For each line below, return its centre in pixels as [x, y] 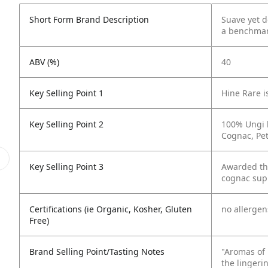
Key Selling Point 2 [66, 124]
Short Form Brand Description [89, 19]
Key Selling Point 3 [66, 167]
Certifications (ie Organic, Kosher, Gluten [111, 209]
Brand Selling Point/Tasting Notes [97, 252]
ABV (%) [44, 62]
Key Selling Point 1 [66, 93]
